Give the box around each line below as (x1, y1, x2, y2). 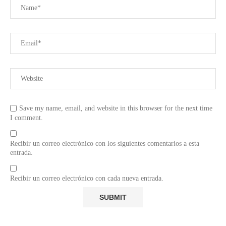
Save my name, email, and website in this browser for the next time (19, 104, 212, 112)
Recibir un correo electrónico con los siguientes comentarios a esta (10, 139, 199, 147)
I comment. (10, 114, 43, 122)
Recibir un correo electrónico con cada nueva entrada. (10, 174, 163, 182)
